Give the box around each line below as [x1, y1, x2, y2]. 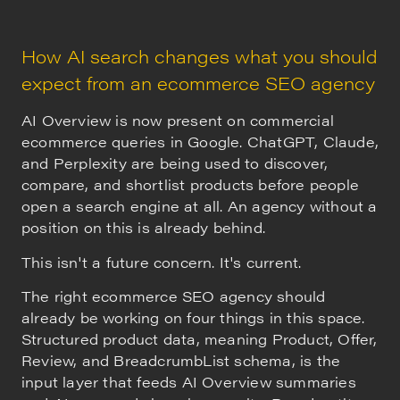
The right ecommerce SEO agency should [21, 285, 326, 306]
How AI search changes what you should [21, 43, 378, 70]
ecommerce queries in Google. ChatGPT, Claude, [21, 131, 379, 153]
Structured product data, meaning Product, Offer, [21, 328, 378, 349]
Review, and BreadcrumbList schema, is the [21, 349, 341, 371]
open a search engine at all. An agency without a [21, 196, 378, 217]
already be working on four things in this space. [21, 306, 365, 328]
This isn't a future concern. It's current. [21, 251, 302, 272]
